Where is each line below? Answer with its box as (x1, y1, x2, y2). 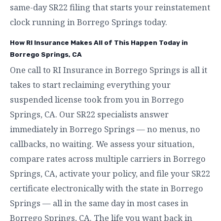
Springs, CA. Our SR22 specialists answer (10, 108, 169, 120)
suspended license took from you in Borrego (10, 93, 184, 105)
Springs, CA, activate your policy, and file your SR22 (10, 167, 210, 179)
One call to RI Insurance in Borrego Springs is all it (10, 64, 207, 75)
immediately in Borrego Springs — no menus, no (10, 123, 200, 135)
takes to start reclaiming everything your (10, 78, 171, 90)
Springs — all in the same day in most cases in (10, 197, 188, 209)
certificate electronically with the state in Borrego (10, 182, 203, 194)
